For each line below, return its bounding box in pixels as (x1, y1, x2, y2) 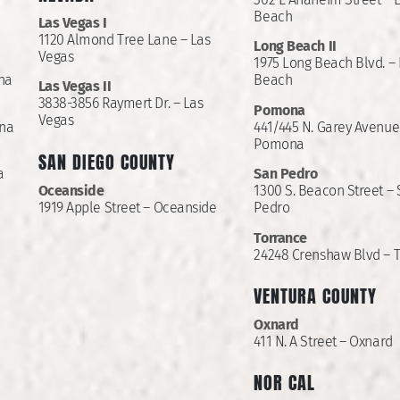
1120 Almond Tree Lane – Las (37, 31, 211, 49)
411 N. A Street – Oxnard (254, 333, 393, 351)
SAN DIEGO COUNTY (37, 147, 175, 176)
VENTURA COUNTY (254, 282, 378, 311)
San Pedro (254, 165, 318, 183)
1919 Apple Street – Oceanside (37, 198, 217, 216)
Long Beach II (254, 37, 337, 55)
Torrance (254, 229, 307, 246)
